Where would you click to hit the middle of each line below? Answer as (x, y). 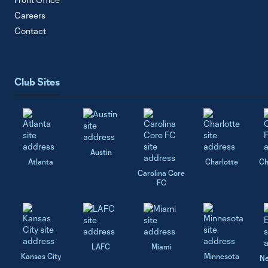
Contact (30, 31)
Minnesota (221, 256)
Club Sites (37, 81)
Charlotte (221, 162)
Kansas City (41, 256)
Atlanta (41, 162)
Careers (30, 16)
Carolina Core (162, 173)
